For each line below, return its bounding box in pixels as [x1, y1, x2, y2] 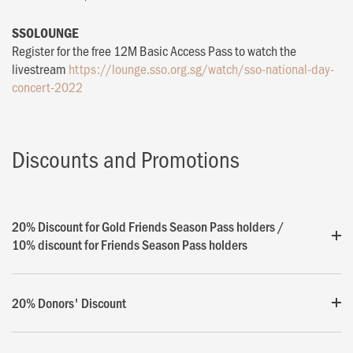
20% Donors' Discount [12, 292, 126, 312]
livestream [12, 58, 69, 78]
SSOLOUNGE [12, 23, 79, 42]
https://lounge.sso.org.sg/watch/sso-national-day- [69, 58, 334, 78]
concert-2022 [12, 76, 83, 96]
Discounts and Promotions [12, 143, 240, 174]
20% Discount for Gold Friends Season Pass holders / [12, 216, 284, 236]
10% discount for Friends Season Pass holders [12, 234, 247, 254]
